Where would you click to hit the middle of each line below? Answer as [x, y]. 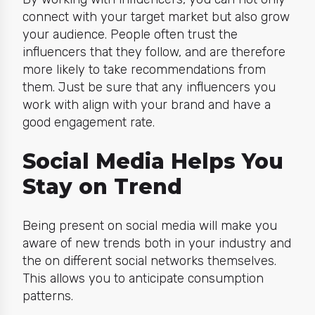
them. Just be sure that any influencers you [149, 87]
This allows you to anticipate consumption [143, 279]
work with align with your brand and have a [146, 104]
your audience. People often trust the [130, 34]
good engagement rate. [88, 122]
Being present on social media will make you [149, 226]
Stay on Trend [102, 187]
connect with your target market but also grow [156, 17]
